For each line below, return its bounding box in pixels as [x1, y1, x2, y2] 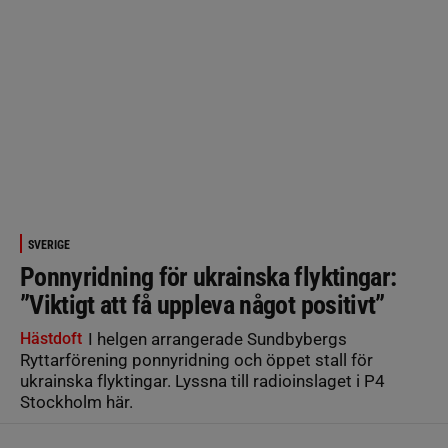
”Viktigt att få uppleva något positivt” [20, 289, 385, 320]
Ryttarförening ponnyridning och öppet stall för [20, 349, 373, 370]
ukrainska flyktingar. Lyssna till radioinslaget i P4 [20, 370, 385, 391]
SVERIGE [28, 237, 70, 252]
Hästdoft [20, 328, 82, 348]
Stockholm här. [20, 391, 137, 412]
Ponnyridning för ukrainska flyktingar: [20, 261, 397, 292]
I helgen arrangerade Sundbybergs [84, 328, 347, 349]
